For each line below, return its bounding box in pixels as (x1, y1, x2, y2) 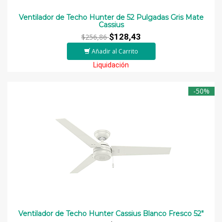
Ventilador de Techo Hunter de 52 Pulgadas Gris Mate (18, 12, 204, 22)
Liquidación (93, 60, 129, 69)
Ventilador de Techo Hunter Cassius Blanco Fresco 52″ (18, 209, 204, 218)
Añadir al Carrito (91, 47, 138, 55)
